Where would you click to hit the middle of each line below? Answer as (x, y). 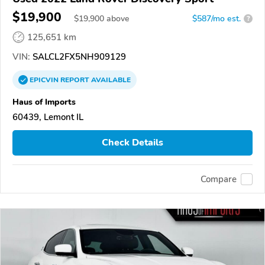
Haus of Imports (44, 101)
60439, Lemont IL (48, 117)
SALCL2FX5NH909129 (78, 56)
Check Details (132, 143)
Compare (219, 179)
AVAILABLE (110, 80)
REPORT (75, 80)
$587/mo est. (216, 18)
